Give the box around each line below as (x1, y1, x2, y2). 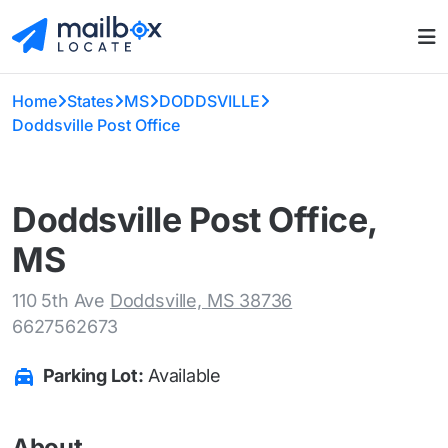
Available (143, 365, 221, 387)
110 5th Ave (12, 290, 110, 312)
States (67, 91, 114, 112)
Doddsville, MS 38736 (109, 290, 293, 312)
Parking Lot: (42, 365, 144, 387)
